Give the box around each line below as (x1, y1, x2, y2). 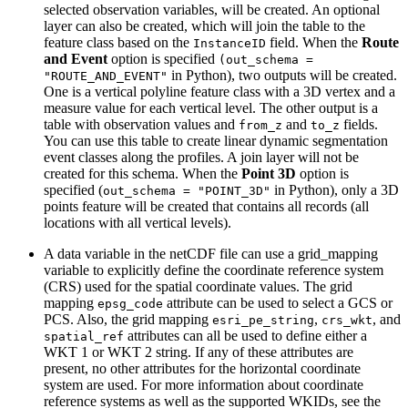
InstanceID (193, 36, 266, 50)
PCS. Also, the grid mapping (44, 311, 212, 327)
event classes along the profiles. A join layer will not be (44, 148, 359, 165)
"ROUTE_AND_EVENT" (44, 68, 168, 83)
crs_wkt (321, 312, 372, 327)
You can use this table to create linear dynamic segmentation (44, 132, 388, 148)
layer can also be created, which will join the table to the (44, 17, 365, 34)
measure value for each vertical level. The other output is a (44, 99, 378, 116)
